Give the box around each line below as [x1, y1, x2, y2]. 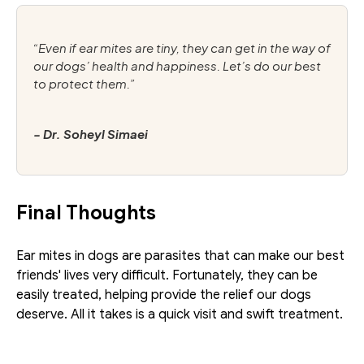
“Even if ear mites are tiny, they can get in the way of [33, 37, 331, 58]
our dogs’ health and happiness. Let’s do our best [33, 54, 321, 76]
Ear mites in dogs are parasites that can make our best [16, 248, 344, 265]
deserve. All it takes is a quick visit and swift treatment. [16, 306, 343, 323]
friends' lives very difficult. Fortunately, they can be [16, 267, 318, 284]
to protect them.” [33, 72, 135, 93]
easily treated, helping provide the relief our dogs [16, 287, 311, 304]
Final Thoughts [16, 201, 156, 226]
